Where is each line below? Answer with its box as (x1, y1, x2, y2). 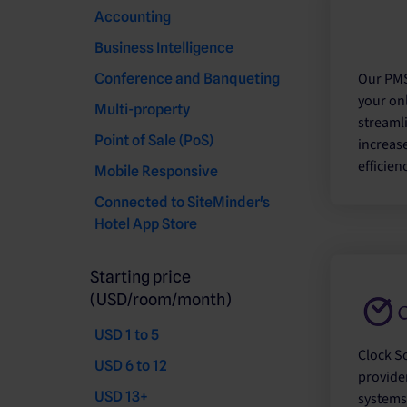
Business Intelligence (94, 38, 233, 56)
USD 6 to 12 (94, 356, 167, 374)
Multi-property (94, 100, 190, 118)
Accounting (94, 7, 171, 25)
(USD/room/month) (90, 289, 232, 309)
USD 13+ (94, 387, 148, 405)
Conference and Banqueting (94, 69, 280, 87)
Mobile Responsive (94, 162, 218, 180)
